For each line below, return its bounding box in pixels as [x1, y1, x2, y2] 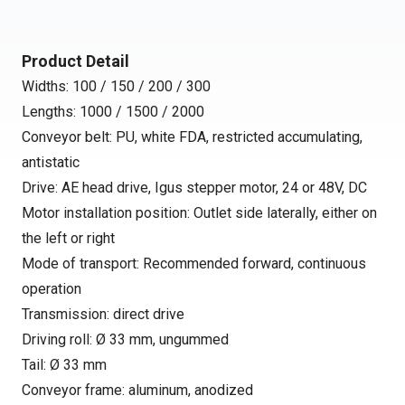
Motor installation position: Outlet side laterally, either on [22, 204, 377, 221]
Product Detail [22, 52, 129, 71]
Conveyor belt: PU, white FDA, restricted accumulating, [22, 128, 363, 146]
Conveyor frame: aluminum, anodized [22, 381, 253, 399]
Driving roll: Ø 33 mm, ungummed [22, 331, 229, 348]
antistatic [22, 154, 80, 171]
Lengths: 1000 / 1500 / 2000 [22, 103, 204, 120]
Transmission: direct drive [22, 306, 184, 323]
